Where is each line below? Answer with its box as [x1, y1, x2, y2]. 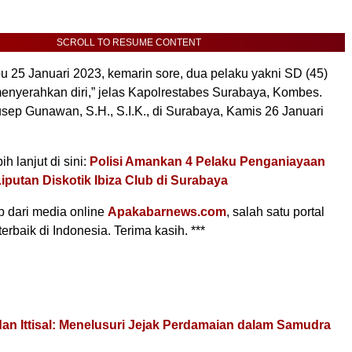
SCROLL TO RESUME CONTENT [57, 37, 201, 48]
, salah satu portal [226, 205, 324, 218]
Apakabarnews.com [108, 205, 226, 218]
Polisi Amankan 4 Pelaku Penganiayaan [90, 155, 325, 168]
